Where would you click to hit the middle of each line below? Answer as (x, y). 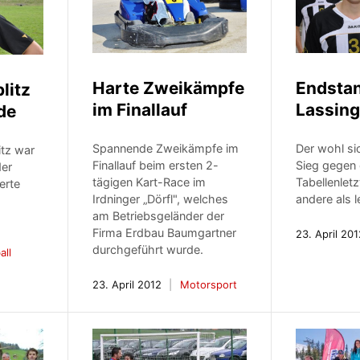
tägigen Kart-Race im (149, 182)
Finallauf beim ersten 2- (156, 166)
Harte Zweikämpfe (169, 88)
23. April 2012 (127, 285)
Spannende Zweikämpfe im (166, 149)
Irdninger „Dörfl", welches (161, 199)
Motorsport (209, 285)
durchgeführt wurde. (148, 250)
